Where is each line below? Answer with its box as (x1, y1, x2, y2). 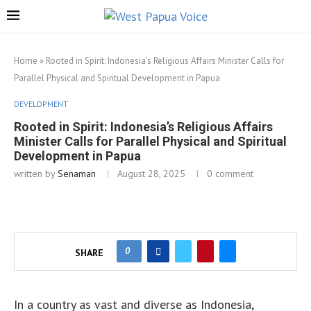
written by (14, 167, 58, 180)
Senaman (58, 167, 96, 180)
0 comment (207, 167, 253, 180)
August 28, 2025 (117, 167, 185, 180)
